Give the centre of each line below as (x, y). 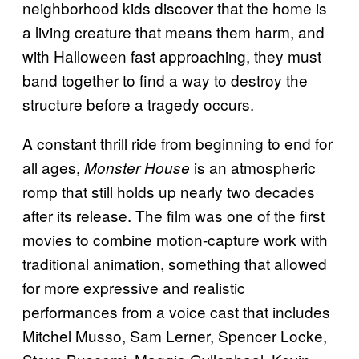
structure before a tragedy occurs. (138, 103)
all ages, (53, 167)
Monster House (137, 167)
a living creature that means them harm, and (173, 31)
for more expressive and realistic (134, 287)
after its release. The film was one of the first (173, 215)
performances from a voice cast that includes (176, 311)
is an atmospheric (253, 167)
